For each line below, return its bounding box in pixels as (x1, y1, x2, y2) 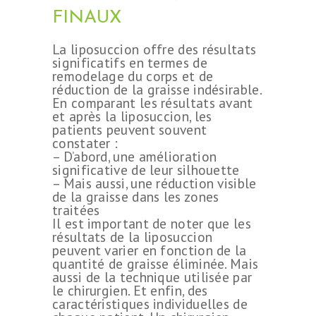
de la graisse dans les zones (52, 187, 219, 205)
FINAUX (52, 8, 121, 28)
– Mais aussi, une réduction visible (52, 174, 257, 192)
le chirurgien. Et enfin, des (52, 281, 208, 299)
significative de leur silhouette (52, 160, 240, 178)
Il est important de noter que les (52, 214, 251, 232)
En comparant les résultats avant (52, 93, 253, 111)
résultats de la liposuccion (52, 227, 213, 245)
